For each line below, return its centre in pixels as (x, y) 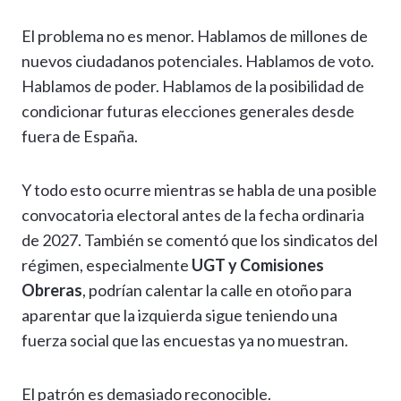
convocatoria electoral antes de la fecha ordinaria (193, 215)
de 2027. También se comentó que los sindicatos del (200, 240)
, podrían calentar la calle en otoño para (217, 290)
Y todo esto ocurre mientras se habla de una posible (199, 190)
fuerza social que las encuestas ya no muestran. (185, 341)
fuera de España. (80, 137)
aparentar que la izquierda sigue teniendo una (179, 316)
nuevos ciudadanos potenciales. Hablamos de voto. (198, 61)
